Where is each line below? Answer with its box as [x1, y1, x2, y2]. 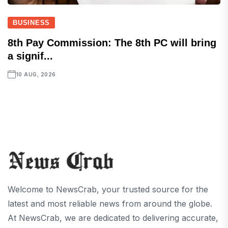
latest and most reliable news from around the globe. [8, 198, 212, 209]
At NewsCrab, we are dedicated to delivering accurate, [8, 213, 218, 223]
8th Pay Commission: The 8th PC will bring [8, 37, 216, 48]
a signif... [8, 50, 53, 62]
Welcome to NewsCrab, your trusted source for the [8, 184, 208, 195]
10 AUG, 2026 [16, 71, 56, 77]
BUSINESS [13, 18, 50, 26]
